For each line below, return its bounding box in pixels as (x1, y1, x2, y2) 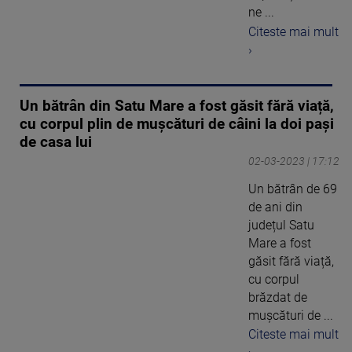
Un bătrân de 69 (248, 181, 337, 196)
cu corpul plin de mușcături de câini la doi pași (20, 115, 334, 133)
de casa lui (20, 133, 92, 151)
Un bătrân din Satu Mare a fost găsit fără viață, (20, 97, 334, 115)
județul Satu (248, 217, 314, 233)
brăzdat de (248, 289, 307, 305)
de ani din (248, 199, 302, 214)
